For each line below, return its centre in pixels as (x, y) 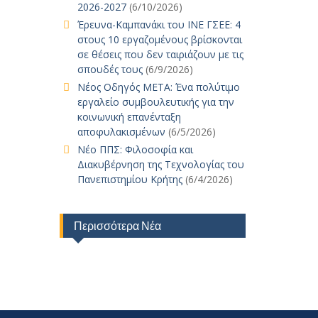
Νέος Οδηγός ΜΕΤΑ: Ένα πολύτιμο (158, 87)
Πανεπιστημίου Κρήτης (130, 179)
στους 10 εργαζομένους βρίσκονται (159, 39)
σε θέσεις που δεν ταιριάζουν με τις (160, 54)
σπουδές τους (110, 69)
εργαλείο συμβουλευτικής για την (155, 102)
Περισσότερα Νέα (117, 226)
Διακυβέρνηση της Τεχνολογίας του (160, 164)
